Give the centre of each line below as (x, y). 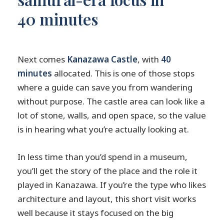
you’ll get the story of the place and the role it (108, 171)
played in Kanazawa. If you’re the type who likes (112, 185)
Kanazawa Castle (102, 59)
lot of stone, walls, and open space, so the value (112, 115)
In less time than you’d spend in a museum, (103, 157)
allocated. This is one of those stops (123, 73)
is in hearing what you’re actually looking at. (103, 129)
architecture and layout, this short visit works (107, 199)
